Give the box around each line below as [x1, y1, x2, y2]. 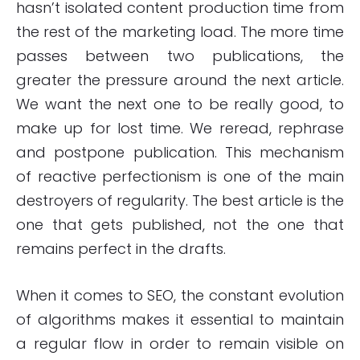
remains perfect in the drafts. [16, 239, 226, 260]
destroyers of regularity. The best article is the [16, 190, 344, 211]
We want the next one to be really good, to [16, 94, 344, 115]
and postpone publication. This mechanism [16, 142, 344, 163]
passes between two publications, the [16, 46, 344, 67]
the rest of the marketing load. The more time [16, 22, 344, 43]
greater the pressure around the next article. [16, 70, 344, 91]
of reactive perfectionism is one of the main [16, 166, 344, 187]
